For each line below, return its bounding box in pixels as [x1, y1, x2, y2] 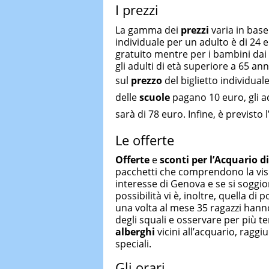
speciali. [115, 237, 151, 250]
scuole [139, 90, 170, 104]
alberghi [115, 225, 155, 238]
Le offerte [115, 130, 174, 149]
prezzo [131, 73, 162, 87]
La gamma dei [115, 23, 181, 37]
